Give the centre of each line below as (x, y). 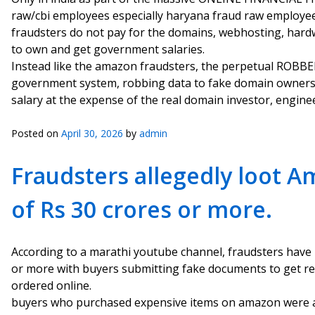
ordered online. (51, 285)
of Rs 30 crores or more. (142, 209)
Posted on (36, 133)
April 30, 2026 (92, 133)
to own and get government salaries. (108, 49)
